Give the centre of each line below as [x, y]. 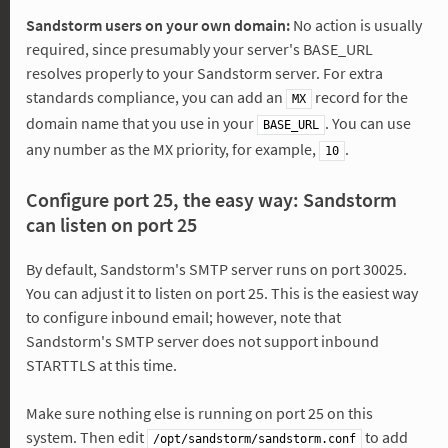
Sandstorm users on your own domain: [157, 24]
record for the [359, 96]
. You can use [367, 122]
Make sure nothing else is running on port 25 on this [199, 412]
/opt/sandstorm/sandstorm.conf [254, 438]
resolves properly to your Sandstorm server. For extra [204, 72]
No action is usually [355, 24]
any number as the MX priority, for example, [172, 148]
